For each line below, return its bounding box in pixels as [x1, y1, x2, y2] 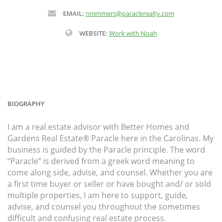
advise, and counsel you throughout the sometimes [7, 201, 200, 213]
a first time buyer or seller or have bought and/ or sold [7, 178, 211, 190]
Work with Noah [109, 29, 157, 38]
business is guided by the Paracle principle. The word [7, 144, 205, 156]
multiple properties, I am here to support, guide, [7, 190, 188, 201]
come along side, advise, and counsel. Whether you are [7, 167, 213, 178]
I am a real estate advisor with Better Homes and [7, 121, 189, 133]
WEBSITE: [79, 29, 109, 38]
